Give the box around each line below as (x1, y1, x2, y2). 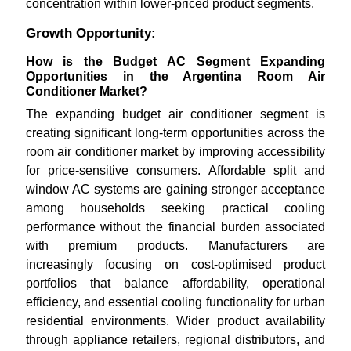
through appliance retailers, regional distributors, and (25, 333, 326, 346)
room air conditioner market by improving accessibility (25, 145, 326, 158)
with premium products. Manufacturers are (25, 239, 326, 252)
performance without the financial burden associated (25, 220, 326, 233)
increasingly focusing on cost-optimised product (25, 258, 326, 271)
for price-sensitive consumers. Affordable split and (25, 164, 326, 177)
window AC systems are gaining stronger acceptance (25, 183, 326, 196)
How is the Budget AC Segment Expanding (25, 55, 326, 68)
